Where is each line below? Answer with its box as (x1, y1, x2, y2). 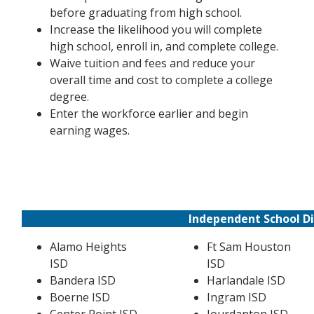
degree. (49, 89, 89, 104)
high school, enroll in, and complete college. (49, 39, 278, 54)
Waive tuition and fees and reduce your (49, 55, 255, 71)
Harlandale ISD (206, 273, 285, 288)
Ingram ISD (206, 289, 266, 305)
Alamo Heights (49, 239, 127, 254)
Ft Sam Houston (206, 239, 291, 254)
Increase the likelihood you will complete (49, 22, 262, 37)
